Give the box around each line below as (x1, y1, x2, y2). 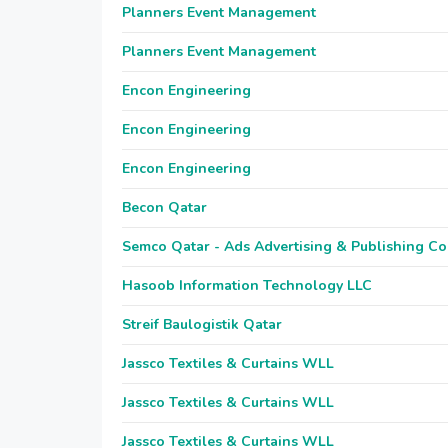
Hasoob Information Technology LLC (122, 276, 372, 295)
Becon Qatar (122, 198, 207, 217)
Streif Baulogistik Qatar (122, 315, 282, 334)
